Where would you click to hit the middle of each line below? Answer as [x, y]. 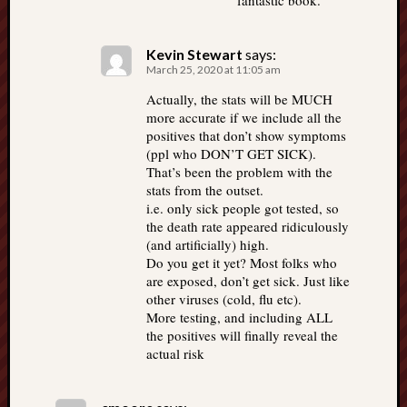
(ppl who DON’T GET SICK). [231, 154]
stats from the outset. [205, 190]
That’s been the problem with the [239, 172]
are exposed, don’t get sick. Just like [248, 281]
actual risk [175, 353]
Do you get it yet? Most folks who [242, 263]
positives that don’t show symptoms [246, 135]
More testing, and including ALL [239, 317]
